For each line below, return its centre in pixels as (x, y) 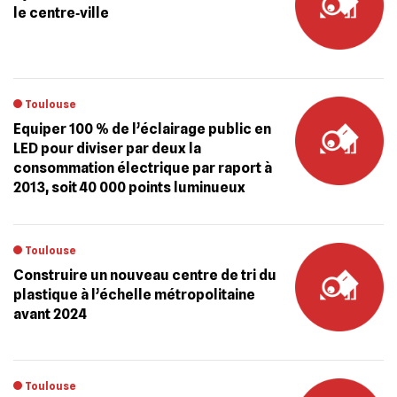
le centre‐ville (61, 13)
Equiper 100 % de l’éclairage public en (142, 129)
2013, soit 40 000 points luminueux (129, 187)
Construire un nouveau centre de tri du (145, 275)
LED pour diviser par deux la (107, 148)
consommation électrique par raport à (143, 168)
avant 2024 (50, 314)
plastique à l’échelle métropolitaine (134, 295)
